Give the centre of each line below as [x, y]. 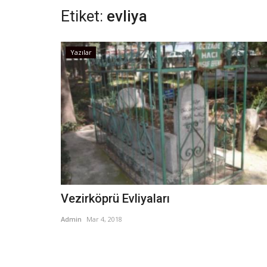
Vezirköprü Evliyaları [115, 198]
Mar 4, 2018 [104, 219]
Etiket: [82, 16]
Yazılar [81, 52]
